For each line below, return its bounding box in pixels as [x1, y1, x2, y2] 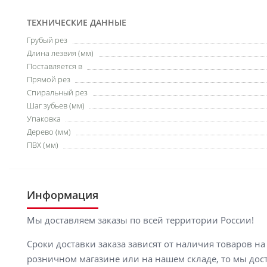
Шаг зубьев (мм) [27, 100, 85, 111]
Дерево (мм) [27, 126, 71, 137]
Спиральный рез [27, 87, 88, 98]
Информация [27, 188, 98, 202]
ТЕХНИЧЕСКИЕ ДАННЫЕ [27, 17, 126, 28]
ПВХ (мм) [27, 139, 58, 150]
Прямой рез [27, 74, 70, 85]
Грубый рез [27, 35, 67, 45]
